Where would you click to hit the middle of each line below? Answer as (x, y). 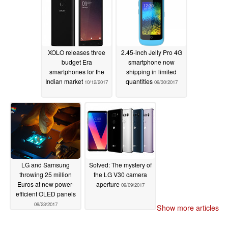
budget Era (77, 62)
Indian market (65, 81)
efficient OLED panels (46, 194)
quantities (140, 81)
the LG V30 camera (120, 175)
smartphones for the (77, 72)
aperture (109, 184)
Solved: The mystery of (120, 165)
